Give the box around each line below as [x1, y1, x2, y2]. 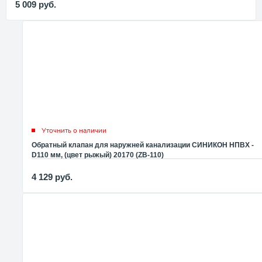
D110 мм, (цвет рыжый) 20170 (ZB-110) [32, 150, 164, 159]
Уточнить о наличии [42, 125, 106, 135]
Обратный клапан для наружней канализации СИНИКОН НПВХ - [32, 140, 254, 149]
